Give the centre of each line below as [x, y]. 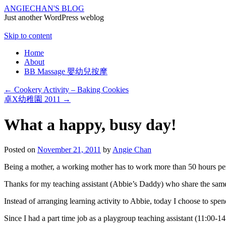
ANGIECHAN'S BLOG [44, 8]
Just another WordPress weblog [54, 17]
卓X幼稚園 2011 [33, 99]
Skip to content [28, 36]
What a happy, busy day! [90, 125]
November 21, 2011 [69, 149]
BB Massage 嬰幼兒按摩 [66, 71]
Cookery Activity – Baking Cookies [70, 90]
